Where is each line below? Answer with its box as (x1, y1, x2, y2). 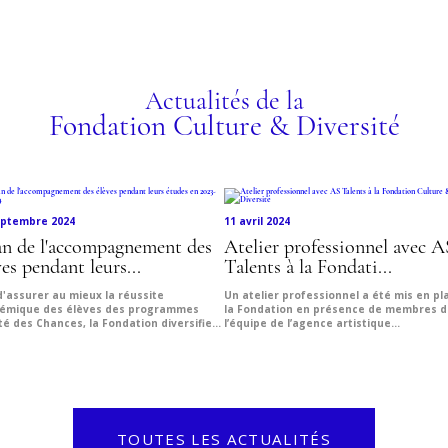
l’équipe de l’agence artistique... (224, 316, 400, 331)
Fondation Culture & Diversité (48, 113, 400, 143)
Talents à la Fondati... (224, 258, 392, 279)
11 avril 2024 (224, 214, 290, 229)
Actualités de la (144, 89, 304, 117)
